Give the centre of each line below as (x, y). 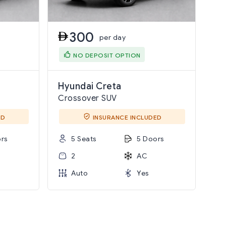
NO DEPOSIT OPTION (107, 55)
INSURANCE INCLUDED (127, 117)
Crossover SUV (88, 98)
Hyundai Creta (90, 86)
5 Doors (151, 139)
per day (112, 37)
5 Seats (84, 139)
